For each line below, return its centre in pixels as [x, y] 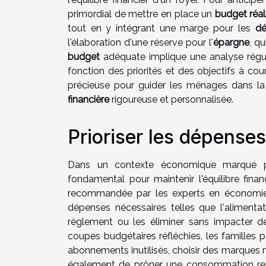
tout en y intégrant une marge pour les [161, 28]
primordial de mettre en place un [141, 14]
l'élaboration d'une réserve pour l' [140, 42]
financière [88, 99]
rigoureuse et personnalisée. [171, 99]
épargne [231, 42]
